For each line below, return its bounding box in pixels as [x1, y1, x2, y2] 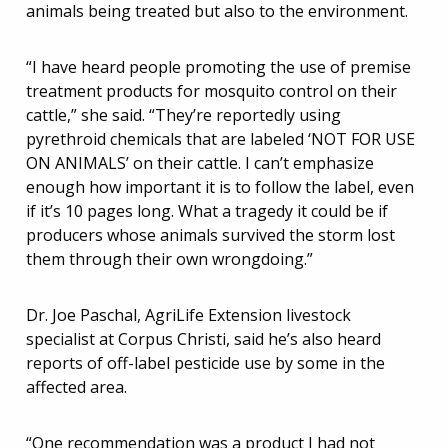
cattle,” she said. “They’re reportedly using [26, 104, 341, 126]
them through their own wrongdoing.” [26, 248, 313, 270]
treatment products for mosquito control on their [26, 80, 397, 102]
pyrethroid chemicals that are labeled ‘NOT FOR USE [26, 128, 415, 150]
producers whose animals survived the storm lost [26, 224, 395, 246]
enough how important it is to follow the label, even [26, 176, 414, 198]
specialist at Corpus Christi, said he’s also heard [26, 328, 381, 350]
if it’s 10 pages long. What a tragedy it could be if [26, 200, 388, 222]
